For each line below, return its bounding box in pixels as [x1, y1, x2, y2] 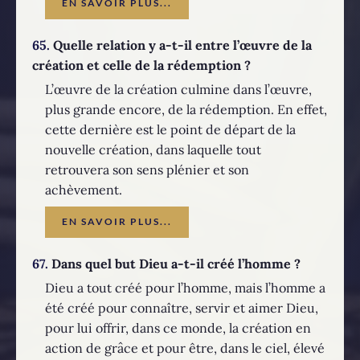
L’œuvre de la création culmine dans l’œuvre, [45, 80, 312, 97]
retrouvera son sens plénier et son [45, 161, 249, 178]
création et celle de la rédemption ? [32, 57, 251, 74]
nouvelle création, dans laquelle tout [45, 141, 261, 157]
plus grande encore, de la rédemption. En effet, [45, 100, 327, 117]
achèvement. [45, 181, 122, 198]
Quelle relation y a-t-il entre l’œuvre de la [50, 37, 312, 54]
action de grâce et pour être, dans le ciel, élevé [45, 339, 325, 356]
